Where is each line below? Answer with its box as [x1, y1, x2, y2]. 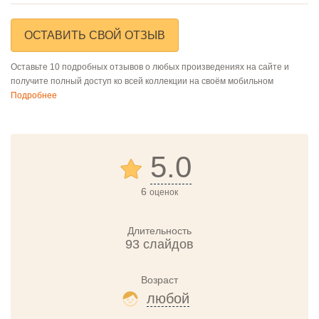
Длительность [127, 224, 192, 236]
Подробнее [11, 90, 57, 100]
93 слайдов [125, 236, 194, 251]
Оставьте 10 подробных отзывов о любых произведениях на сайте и [11, 61, 289, 72]
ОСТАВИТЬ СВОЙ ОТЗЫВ [24, 28, 165, 41]
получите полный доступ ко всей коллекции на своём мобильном [11, 75, 273, 86]
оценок [150, 187, 178, 197]
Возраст [141, 273, 178, 286]
